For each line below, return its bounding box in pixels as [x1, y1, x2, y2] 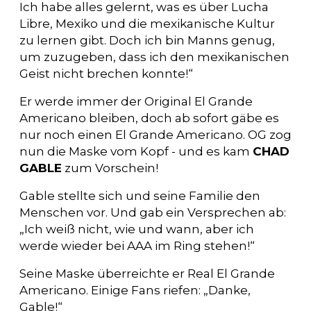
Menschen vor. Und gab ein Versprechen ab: [19, 205, 286, 220]
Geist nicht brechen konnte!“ [19, 67, 193, 81]
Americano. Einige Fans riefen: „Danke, [19, 283, 251, 298]
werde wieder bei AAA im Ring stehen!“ [19, 239, 255, 253]
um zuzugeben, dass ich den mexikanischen [19, 50, 289, 65]
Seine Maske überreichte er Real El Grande [19, 267, 275, 281]
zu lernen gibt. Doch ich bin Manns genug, [19, 33, 275, 48]
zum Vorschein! [62, 161, 158, 176]
